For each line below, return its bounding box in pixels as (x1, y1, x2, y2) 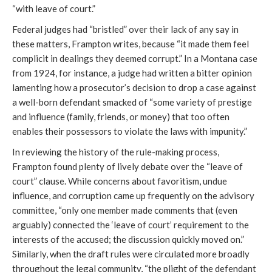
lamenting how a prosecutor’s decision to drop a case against (12, 81, 256, 93)
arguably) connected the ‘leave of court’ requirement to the (12, 219, 249, 230)
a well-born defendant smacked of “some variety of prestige (12, 96, 252, 107)
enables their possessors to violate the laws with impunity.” (12, 125, 247, 137)
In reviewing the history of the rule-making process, (12, 146, 219, 157)
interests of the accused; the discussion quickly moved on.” (12, 233, 244, 245)
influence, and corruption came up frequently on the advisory (12, 189, 254, 201)
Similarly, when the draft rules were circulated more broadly (12, 248, 250, 259)
